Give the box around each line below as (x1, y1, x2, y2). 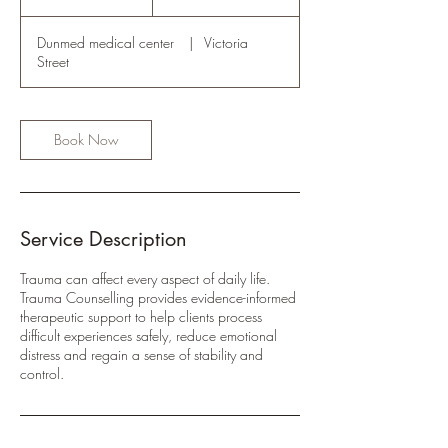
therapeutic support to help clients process (20, 306, 262, 326)
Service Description (20, 225, 187, 252)
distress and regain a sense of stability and (20, 344, 263, 364)
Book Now (53, 129, 119, 149)
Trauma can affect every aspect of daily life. (20, 268, 270, 288)
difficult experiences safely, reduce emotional (20, 325, 277, 345)
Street (37, 51, 69, 71)
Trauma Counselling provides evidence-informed (20, 287, 296, 307)
